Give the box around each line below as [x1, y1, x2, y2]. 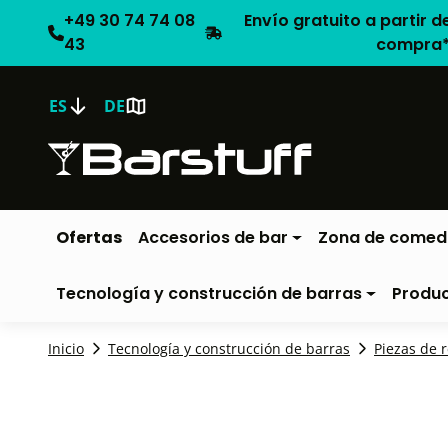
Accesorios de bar [138, 226, 288, 249]
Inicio [48, 339, 84, 358]
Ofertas [56, 226, 122, 249]
